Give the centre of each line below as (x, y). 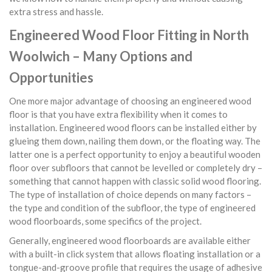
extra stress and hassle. (56, 12)
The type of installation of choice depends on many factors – (130, 194)
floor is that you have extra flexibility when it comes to (118, 114)
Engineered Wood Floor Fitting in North (129, 35)
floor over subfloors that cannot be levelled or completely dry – (136, 168)
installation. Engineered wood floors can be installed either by (133, 127)
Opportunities (51, 77)
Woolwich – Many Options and (101, 56)
